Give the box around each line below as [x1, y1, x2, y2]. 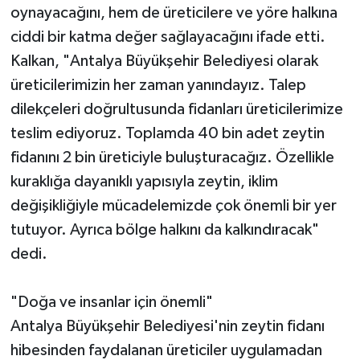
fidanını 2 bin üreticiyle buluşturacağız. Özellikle [10, 149, 334, 166]
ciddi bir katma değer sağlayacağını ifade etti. [10, 28, 325, 45]
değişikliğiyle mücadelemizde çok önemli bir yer [10, 197, 337, 214]
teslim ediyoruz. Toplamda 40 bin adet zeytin [10, 125, 325, 141]
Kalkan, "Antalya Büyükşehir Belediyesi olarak [10, 52, 318, 69]
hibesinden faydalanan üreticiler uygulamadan [10, 342, 322, 358]
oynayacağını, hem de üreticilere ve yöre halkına [10, 4, 337, 21]
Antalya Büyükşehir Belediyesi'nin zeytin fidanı [10, 317, 325, 334]
